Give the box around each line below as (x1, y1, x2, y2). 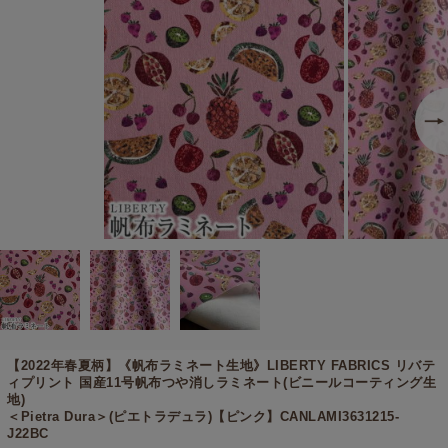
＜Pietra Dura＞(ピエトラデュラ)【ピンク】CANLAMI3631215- (7, 408, 400, 424)
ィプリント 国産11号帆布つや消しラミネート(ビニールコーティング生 (7, 374, 437, 390)
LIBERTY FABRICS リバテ (266, 357, 436, 373)
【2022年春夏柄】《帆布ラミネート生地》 (7, 357, 267, 373)
